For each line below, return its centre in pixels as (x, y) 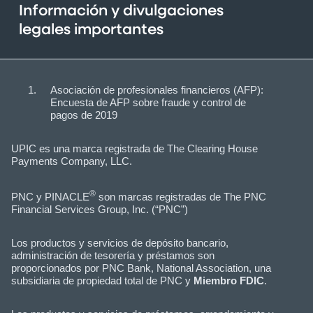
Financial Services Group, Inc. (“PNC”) (100, 210)
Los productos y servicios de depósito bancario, (120, 243)
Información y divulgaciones (121, 12)
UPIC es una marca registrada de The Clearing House (134, 149)
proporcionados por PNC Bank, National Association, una (141, 268)
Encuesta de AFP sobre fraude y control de (148, 103)
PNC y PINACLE (50, 197)
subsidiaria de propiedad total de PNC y (102, 281)
